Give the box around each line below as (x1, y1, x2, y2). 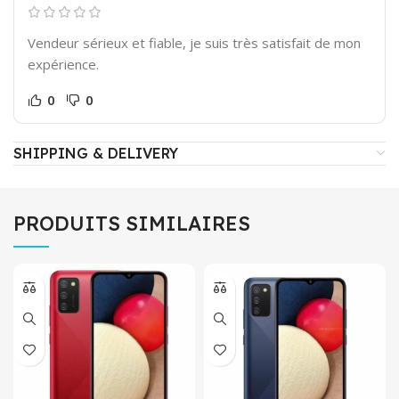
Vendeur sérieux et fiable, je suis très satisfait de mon (28, 33, 361, 52)
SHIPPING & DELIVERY (13, 143, 178, 162)
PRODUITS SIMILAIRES (13, 210, 250, 236)
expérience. (28, 54, 99, 73)
